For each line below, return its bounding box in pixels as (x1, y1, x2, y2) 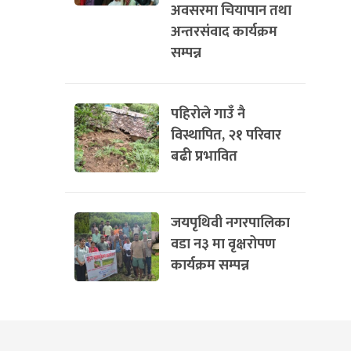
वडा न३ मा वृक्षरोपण (171, 232, 276, 256)
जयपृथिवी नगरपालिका (171, 211, 290, 235)
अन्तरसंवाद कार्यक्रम (171, 20, 277, 44)
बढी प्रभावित (171, 144, 237, 168)
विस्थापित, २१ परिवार (171, 123, 281, 147)
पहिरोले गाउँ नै (171, 102, 245, 126)
